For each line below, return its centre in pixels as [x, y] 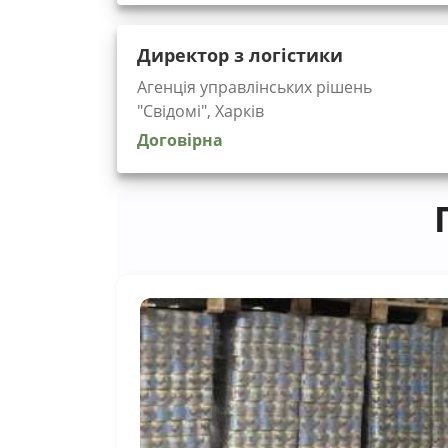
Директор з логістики [240, 54]
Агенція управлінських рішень [254, 86]
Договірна [180, 139]
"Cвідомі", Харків [200, 110]
